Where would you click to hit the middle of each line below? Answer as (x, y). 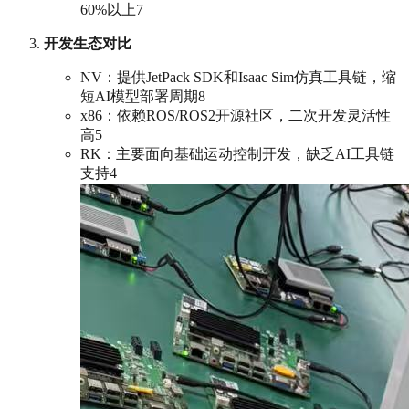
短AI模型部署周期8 (143, 97)
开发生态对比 (88, 44)
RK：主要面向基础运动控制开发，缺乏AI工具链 (237, 154)
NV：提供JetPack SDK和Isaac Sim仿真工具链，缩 (238, 78)
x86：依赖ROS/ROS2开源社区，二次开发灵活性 (236, 116)
